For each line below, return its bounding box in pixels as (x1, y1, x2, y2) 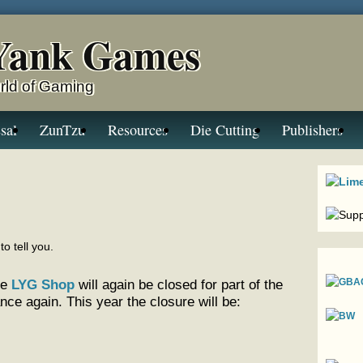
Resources (108, 120, 169, 139)
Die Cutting (190, 120, 260, 139)
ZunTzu (40, 120, 86, 139)
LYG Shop (11, 276, 75, 293)
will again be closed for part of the (75, 276, 283, 293)
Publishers (282, 120, 344, 139)
